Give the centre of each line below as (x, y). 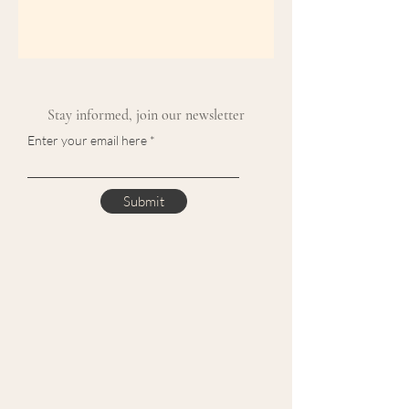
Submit (144, 201)
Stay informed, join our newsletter (146, 115)
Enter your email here (89, 140)
